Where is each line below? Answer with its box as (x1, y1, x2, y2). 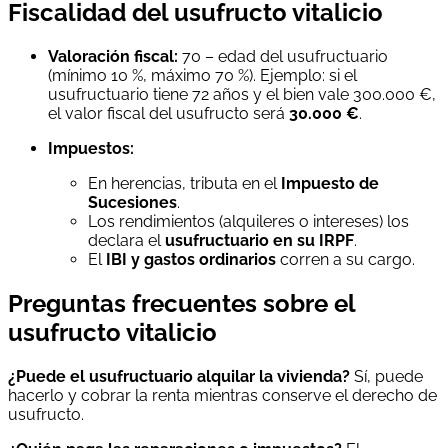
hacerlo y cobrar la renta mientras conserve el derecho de (8, 386, 437, 406)
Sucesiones (88, 193, 177, 213)
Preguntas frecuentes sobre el (8, 289, 355, 319)
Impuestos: (48, 139, 134, 159)
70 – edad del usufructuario (178, 47, 388, 67)
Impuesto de (281, 174, 379, 194)
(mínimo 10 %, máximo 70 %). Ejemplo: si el (48, 66, 357, 86)
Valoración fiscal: (48, 47, 178, 67)
